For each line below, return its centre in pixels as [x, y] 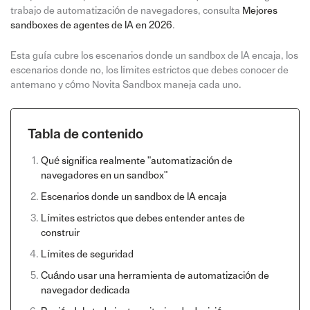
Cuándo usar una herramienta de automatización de [155, 276]
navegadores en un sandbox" [104, 176]
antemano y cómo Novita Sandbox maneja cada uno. [126, 84]
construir [60, 233]
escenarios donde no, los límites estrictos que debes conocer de [149, 70]
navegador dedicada [85, 291]
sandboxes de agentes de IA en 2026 [91, 25]
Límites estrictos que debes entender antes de [143, 219]
